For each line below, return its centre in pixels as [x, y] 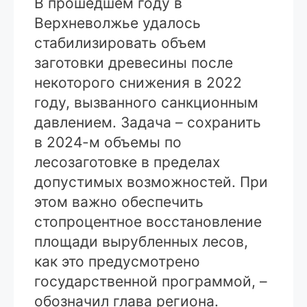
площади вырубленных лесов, [141, 241]
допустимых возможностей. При [151, 182]
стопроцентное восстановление [148, 221]
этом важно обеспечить [119, 201]
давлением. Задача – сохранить [148, 122]
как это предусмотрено [117, 261]
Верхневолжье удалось [118, 23]
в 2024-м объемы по [108, 142]
